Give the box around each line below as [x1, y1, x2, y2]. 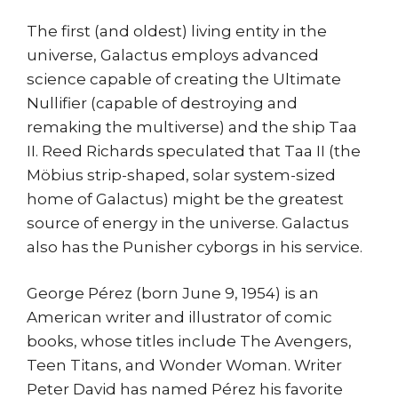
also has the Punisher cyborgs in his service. [27, 237, 362, 256]
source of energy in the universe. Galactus [27, 213, 349, 232]
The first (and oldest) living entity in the [27, 21, 327, 40]
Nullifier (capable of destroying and [27, 93, 298, 112]
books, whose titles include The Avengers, [27, 332, 352, 351]
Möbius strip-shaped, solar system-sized [27, 165, 336, 184]
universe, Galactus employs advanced [27, 45, 319, 64]
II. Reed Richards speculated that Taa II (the [27, 141, 361, 160]
